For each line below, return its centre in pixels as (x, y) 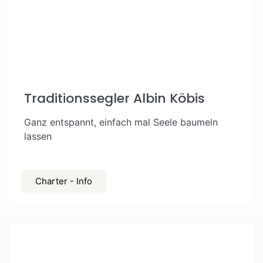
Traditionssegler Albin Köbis (114, 98)
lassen (38, 136)
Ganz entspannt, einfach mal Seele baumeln (121, 122)
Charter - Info (64, 181)
